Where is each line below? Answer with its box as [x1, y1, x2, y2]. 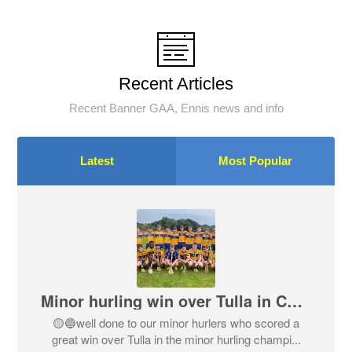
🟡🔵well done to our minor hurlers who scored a [53, 313, 299, 331]
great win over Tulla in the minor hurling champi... [51, 330, 301, 347]
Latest [79, 153, 114, 167]
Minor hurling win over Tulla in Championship [287, 288, 303, 312]
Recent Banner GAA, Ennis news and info [68, 101, 284, 115]
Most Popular [218, 153, 292, 167]
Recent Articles [119, 73, 233, 93]
